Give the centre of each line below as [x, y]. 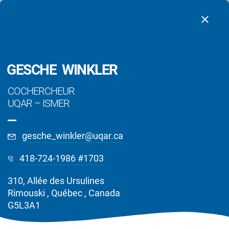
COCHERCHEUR [41, 91]
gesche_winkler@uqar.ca [73, 136]
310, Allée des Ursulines [56, 181]
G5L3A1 [24, 205]
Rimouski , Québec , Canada [64, 193]
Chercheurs [114, 191]
